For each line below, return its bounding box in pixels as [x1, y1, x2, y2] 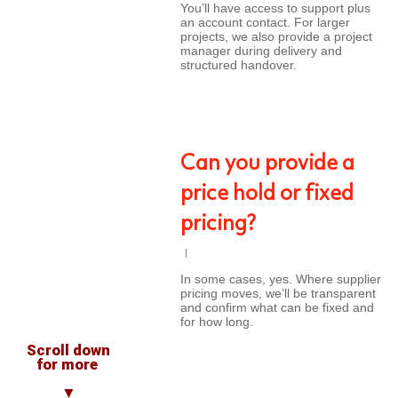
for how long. [180, 314, 253, 329]
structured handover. [180, 58, 297, 72]
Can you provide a [180, 154, 354, 175]
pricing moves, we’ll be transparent [180, 286, 376, 300]
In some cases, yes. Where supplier [180, 272, 381, 286]
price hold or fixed [180, 184, 354, 205]
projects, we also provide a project [180, 29, 372, 44]
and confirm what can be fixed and [180, 300, 374, 314]
